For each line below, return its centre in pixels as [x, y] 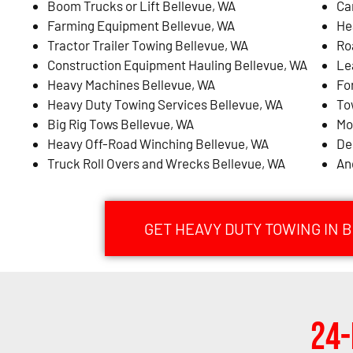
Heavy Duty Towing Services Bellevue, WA [165, 104]
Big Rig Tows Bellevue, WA [121, 123]
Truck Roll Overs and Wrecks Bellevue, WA [166, 163]
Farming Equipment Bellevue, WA [141, 25]
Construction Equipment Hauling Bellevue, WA [177, 64]
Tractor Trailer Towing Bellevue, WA [148, 45]
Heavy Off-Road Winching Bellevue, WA [158, 143]
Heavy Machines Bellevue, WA [131, 84]
